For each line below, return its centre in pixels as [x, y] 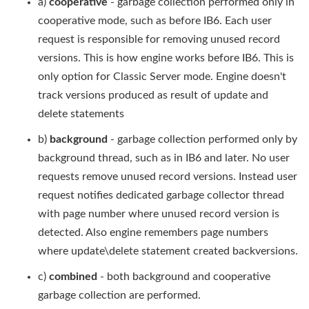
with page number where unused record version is [159, 214]
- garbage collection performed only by [202, 139]
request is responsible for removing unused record [159, 39]
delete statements [81, 114]
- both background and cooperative [184, 277]
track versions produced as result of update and [153, 95]
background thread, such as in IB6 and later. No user [164, 158]
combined [73, 277]
